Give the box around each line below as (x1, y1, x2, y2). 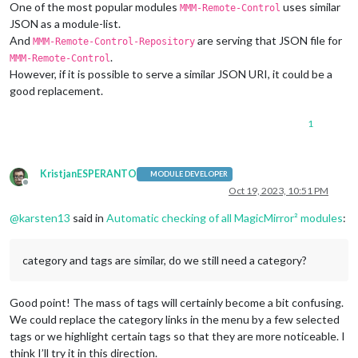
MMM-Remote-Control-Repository (33, 35, 195, 47)
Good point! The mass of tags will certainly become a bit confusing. (10, 295, 344, 309)
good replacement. (10, 83, 103, 97)
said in (70, 210, 106, 225)
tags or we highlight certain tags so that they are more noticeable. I (10, 328, 345, 343)
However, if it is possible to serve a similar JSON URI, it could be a (10, 66, 332, 81)
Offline (25, 181, 55, 194)
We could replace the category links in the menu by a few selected (10, 312, 340, 326)
